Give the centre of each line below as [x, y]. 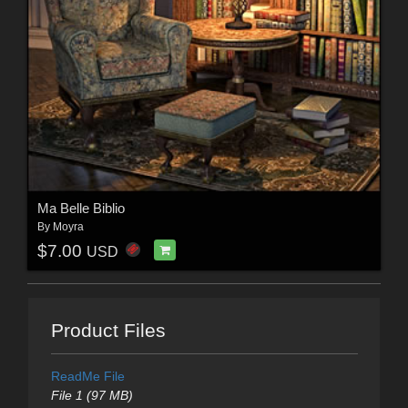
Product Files [108, 331]
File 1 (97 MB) [92, 396]
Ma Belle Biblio [81, 209]
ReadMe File [87, 377]
